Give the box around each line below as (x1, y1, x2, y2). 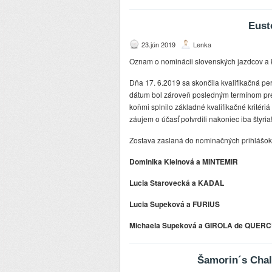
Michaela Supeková (129, 220, 199, 231)
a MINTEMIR (196, 156, 238, 168)
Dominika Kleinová (129, 156, 196, 168)
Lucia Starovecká (129, 177, 192, 189)
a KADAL (192, 177, 224, 189)
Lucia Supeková (129, 199, 186, 210)
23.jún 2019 (141, 39, 175, 50)
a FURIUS (186, 199, 220, 210)
